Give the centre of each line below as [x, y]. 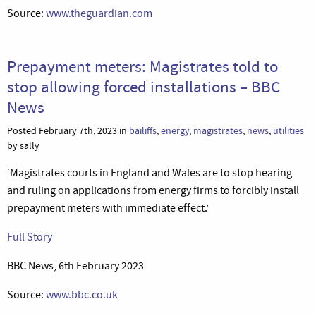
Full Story [30, 237]
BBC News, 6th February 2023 [75, 266]
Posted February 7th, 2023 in [68, 130]
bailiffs [143, 130]
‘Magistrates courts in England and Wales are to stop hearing [150, 172]
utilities [288, 130]
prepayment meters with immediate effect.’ [108, 208]
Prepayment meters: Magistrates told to [142, 66]
